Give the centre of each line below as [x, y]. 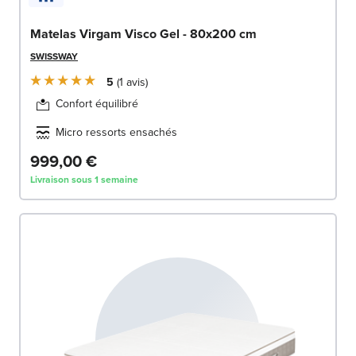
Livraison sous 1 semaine [84, 179]
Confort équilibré [97, 103]
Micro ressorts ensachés [116, 132]
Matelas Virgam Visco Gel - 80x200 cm [143, 33]
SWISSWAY [54, 56]
